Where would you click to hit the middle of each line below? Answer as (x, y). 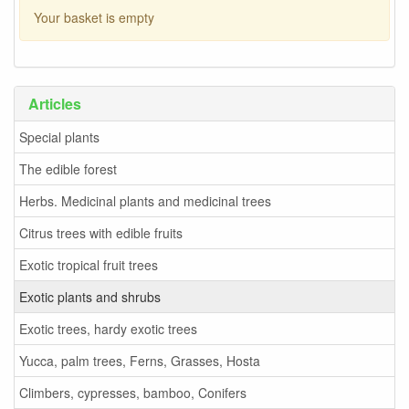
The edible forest (68, 169)
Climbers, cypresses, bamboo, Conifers (133, 393)
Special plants (59, 137)
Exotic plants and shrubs (90, 297)
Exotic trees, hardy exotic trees (108, 329)
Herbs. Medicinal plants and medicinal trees (145, 201)
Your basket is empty (94, 18)
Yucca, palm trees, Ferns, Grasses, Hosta (140, 361)
